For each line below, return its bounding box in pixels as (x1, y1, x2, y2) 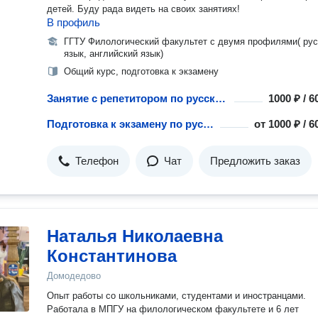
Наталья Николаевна (47, 226, 223, 246)
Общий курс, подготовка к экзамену (64, 66, 219, 77)
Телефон (75, 155, 119, 167)
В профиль (47, 16, 100, 28)
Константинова (47, 246, 177, 265)
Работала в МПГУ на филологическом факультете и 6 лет (47, 304, 299, 314)
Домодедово (47, 270, 101, 281)
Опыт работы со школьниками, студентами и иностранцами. (47, 290, 306, 301)
